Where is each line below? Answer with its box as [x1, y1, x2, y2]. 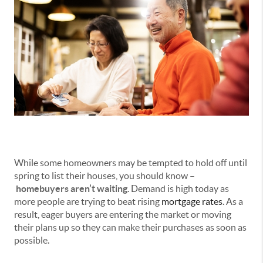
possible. [14, 235, 49, 246]
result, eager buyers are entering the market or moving [14, 209, 231, 220]
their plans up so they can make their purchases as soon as [14, 222, 247, 233]
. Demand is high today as [127, 183, 229, 194]
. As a [222, 196, 243, 207]
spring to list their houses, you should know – [14, 170, 195, 181]
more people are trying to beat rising [14, 196, 161, 207]
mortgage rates [161, 196, 222, 207]
